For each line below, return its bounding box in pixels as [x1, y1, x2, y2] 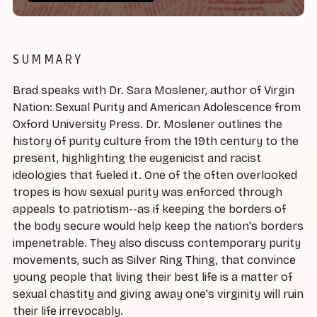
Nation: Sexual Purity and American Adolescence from [13, 100, 301, 115]
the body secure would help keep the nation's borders [13, 219, 304, 234]
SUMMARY [13, 51, 83, 67]
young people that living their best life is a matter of [13, 270, 292, 284]
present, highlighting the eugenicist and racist [13, 151, 261, 166]
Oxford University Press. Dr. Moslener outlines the [13, 117, 282, 132]
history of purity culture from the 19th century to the [13, 134, 299, 149]
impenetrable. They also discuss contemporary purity [13, 236, 301, 250]
